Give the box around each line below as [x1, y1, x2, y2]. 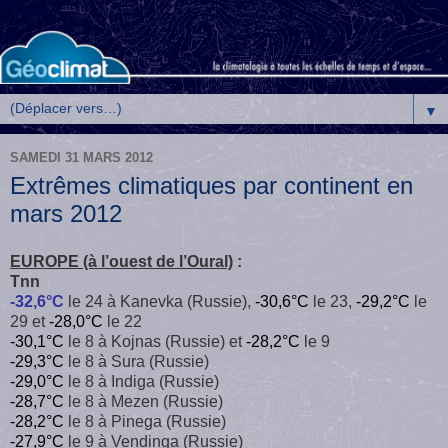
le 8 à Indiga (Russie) [64, 372, 219, 390]
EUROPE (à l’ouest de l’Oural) [10, 252, 233, 270]
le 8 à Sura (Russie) [64, 352, 209, 370]
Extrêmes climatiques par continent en [10, 171, 413, 199]
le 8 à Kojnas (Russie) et [64, 332, 246, 350]
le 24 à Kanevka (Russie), [64, 292, 255, 310]
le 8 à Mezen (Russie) [64, 392, 223, 410]
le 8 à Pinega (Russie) [64, 412, 226, 430]
